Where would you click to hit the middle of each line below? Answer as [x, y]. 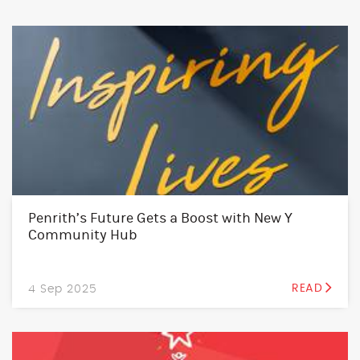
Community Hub [83, 235]
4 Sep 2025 [63, 289]
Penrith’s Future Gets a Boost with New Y [160, 219]
